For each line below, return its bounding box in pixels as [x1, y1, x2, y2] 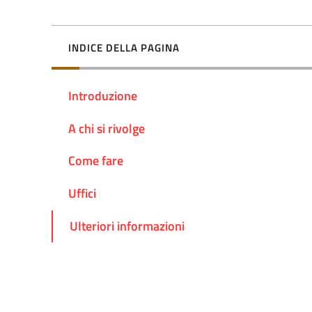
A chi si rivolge [68, 118, 145, 138]
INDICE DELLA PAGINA [68, 40, 180, 56]
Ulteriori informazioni [70, 216, 185, 235]
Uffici [68, 184, 96, 203]
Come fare [68, 151, 123, 171]
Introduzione [68, 86, 137, 105]
